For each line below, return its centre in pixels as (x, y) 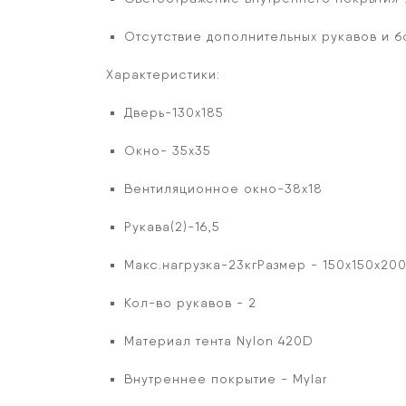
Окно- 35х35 (168, 150)
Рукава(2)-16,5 (172, 227)
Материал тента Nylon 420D (219, 341)
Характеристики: (163, 74)
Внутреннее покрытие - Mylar (226, 379)
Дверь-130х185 (174, 112)
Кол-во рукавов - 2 (190, 303)
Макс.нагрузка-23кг (191, 265)
